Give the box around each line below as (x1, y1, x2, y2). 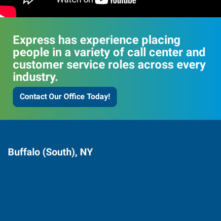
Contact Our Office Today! (20, 92, 110, 101)
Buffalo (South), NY (8, 146, 93, 158)
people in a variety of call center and (13, 45, 206, 59)
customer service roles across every (13, 58, 206, 72)
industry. (13, 70, 58, 84)
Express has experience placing (13, 33, 181, 47)
